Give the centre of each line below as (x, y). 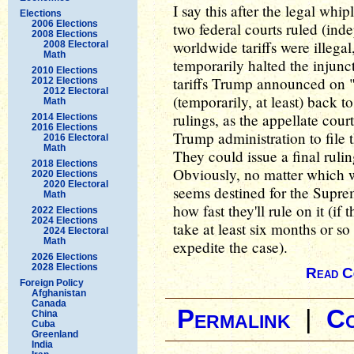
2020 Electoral (76, 184)
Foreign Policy (52, 282)
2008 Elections (65, 34)
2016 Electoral (76, 137)
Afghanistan (59, 293)
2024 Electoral (76, 230)
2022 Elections (65, 210)
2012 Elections (65, 80)
